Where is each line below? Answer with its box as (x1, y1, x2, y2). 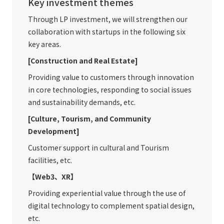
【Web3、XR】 (28, 171, 77, 181)
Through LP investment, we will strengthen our (28, 13, 187, 24)
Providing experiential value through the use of (28, 187, 185, 198)
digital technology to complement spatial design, (28, 200, 194, 210)
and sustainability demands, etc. (28, 96, 135, 107)
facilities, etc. (28, 154, 72, 165)
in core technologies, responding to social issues (28, 84, 191, 94)
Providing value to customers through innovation (28, 71, 194, 82)
